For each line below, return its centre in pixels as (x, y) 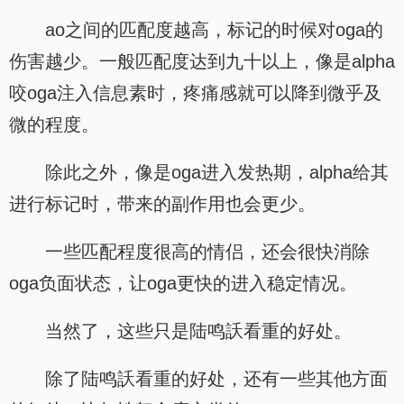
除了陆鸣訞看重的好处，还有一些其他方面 (216, 379)
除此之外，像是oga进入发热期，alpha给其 (217, 172)
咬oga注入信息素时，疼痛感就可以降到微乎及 (195, 93)
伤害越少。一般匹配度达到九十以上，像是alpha (202, 61)
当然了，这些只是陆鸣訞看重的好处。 (198, 331)
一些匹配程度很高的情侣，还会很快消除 (207, 252)
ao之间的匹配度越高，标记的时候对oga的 (214, 30)
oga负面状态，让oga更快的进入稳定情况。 (183, 283)
